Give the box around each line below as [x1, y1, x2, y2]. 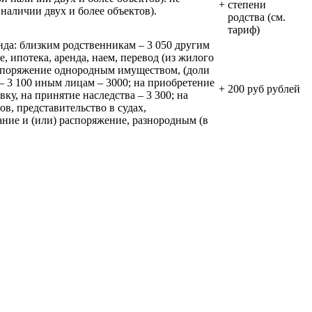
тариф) [228, 23, 260, 36]
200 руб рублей [228, 82, 300, 95]
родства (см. [228, 10, 286, 23]
